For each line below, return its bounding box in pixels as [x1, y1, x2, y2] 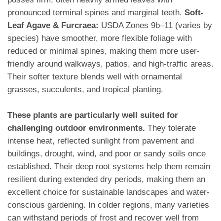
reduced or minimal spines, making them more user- [7, 46, 200, 56]
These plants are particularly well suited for [7, 110, 178, 120]
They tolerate [145, 123, 196, 133]
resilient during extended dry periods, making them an [7, 175, 205, 184]
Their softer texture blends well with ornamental [7, 72, 182, 82]
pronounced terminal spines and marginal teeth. [7, 8, 184, 18]
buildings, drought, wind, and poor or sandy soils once [7, 149, 206, 159]
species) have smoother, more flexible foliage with [7, 34, 192, 43]
